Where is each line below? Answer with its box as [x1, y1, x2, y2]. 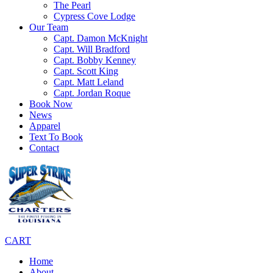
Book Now [29, 99, 73, 109]
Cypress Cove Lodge [54, 11, 135, 21]
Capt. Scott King [54, 66, 118, 76]
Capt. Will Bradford [54, 44, 130, 54]
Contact [29, 143, 59, 153]
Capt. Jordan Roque [54, 88, 130, 98]
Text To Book [29, 132, 83, 142]
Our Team [29, 22, 68, 32]
